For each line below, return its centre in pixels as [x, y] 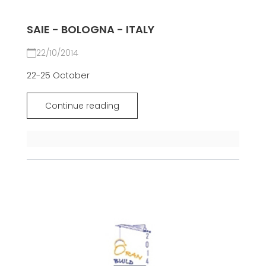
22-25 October [58, 76]
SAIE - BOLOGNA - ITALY [90, 30]
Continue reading [82, 106]
